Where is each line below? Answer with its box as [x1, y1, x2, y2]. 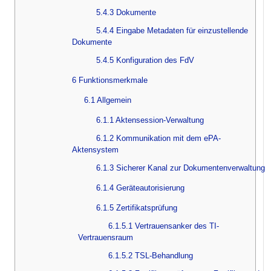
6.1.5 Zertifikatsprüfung [96, 203, 177, 212]
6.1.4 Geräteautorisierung [96, 183, 184, 192]
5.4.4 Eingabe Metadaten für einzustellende [96, 25, 248, 35]
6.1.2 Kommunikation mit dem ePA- [96, 133, 221, 143]
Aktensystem [72, 145, 119, 154]
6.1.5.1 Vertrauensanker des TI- [108, 221, 219, 230]
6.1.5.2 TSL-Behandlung [108, 250, 193, 260]
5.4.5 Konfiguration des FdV [96, 55, 194, 65]
